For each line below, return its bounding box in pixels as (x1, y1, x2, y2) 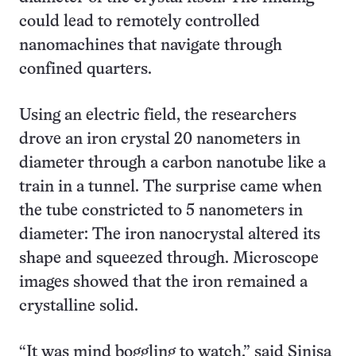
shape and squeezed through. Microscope (19, 251, 319, 267)
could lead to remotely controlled (19, 14, 260, 30)
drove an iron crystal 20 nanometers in (19, 132, 300, 148)
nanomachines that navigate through (19, 38, 282, 54)
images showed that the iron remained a (19, 275, 308, 291)
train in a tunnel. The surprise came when (19, 180, 322, 195)
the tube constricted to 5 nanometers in (19, 203, 303, 219)
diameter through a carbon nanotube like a (19, 156, 326, 172)
